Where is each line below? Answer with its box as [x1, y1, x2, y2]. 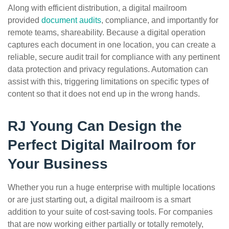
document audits [41, 15, 101, 25]
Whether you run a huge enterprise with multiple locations [8, 182, 215, 192]
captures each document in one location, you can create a [8, 40, 216, 49]
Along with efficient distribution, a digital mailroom [8, 3, 187, 12]
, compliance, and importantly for [101, 15, 218, 25]
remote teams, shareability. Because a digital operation [8, 28, 205, 37]
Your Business [8, 155, 108, 172]
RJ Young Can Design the [8, 118, 182, 134]
